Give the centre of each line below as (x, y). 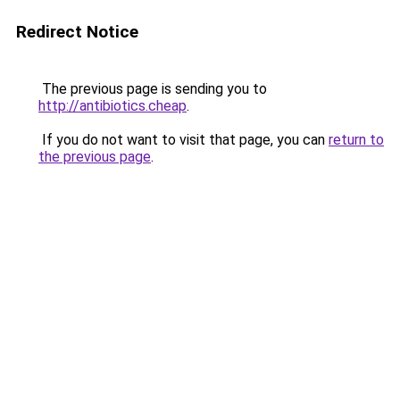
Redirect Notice (77, 32)
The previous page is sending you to (153, 89)
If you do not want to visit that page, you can (183, 140)
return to (356, 140)
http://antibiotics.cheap (112, 106)
